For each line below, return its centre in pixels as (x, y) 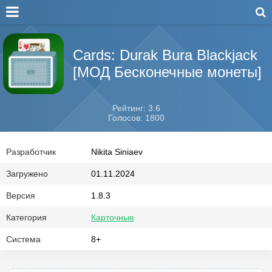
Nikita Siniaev (117, 152)
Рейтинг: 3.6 (136, 108)
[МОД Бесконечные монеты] (167, 72)
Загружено (27, 174)
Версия (21, 195)
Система (23, 239)
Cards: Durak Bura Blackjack (165, 55)
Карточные (113, 217)
